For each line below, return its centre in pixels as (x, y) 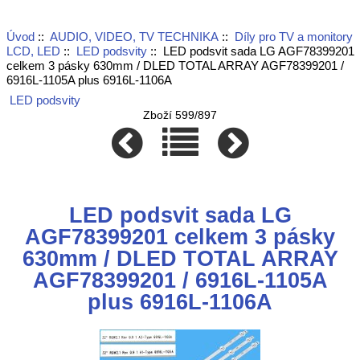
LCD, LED (33, 51)
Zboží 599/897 (180, 116)
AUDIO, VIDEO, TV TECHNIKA (134, 36)
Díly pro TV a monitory (293, 36)
